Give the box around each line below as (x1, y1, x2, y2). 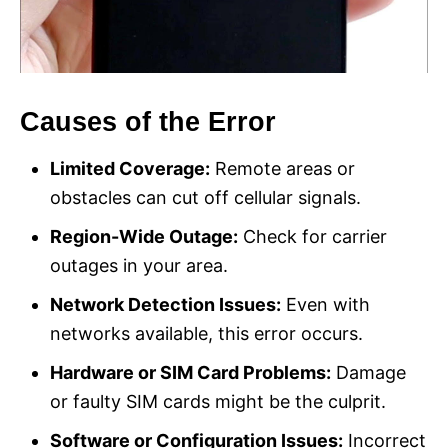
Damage (331, 361, 406, 383)
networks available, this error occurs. (50, 322, 363, 344)
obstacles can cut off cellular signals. (50, 186, 361, 208)
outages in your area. (50, 254, 228, 276)
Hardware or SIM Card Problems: (50, 361, 331, 383)
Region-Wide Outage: (50, 225, 238, 247)
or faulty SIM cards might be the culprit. (50, 390, 386, 412)
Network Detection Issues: (50, 293, 281, 315)
